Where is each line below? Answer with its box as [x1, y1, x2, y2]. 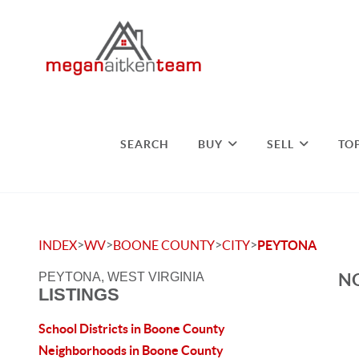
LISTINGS [38, 284, 119, 305]
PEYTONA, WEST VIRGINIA [38, 270, 204, 284]
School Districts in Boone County [38, 321, 225, 336]
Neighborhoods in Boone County [38, 343, 224, 357]
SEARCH [120, 137, 170, 151]
